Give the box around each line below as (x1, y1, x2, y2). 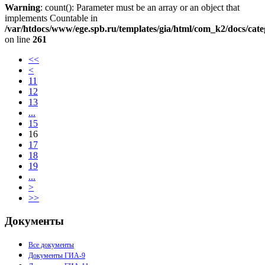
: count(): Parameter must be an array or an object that (40, 2, 240, 13)
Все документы (28, 240, 74, 249)
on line (5, 34, 33, 45)
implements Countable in (5, 13, 98, 24)
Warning (5, 2, 40, 13)
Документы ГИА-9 (28, 251, 85, 260)
